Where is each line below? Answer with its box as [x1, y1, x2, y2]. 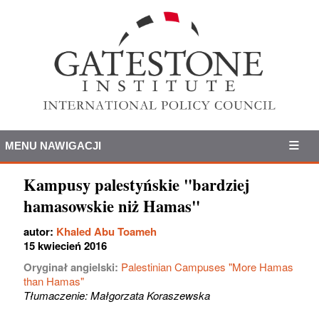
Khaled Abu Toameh [56, 223, 157, 239]
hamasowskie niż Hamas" [23, 194, 200, 218]
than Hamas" [23, 273, 84, 288]
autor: [23, 223, 56, 239]
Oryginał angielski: [23, 258, 121, 275]
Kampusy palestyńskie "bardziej [23, 172, 250, 197]
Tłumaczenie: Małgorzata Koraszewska [23, 287, 210, 303]
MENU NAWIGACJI [4, 139, 102, 152]
